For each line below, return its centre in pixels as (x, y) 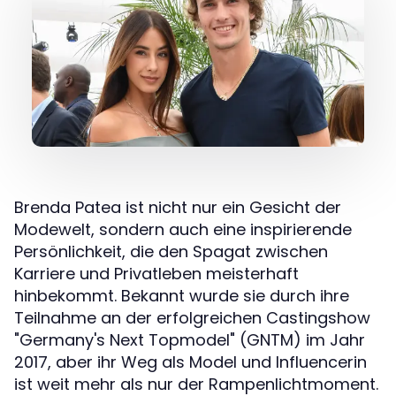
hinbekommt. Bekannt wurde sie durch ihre (182, 295)
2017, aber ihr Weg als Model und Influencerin (190, 362)
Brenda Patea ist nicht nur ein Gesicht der (178, 207)
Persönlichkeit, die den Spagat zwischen (171, 251)
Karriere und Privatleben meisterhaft (156, 273)
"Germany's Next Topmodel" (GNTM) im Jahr (190, 339)
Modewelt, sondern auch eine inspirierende (183, 229)
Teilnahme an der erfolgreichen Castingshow (192, 317)
